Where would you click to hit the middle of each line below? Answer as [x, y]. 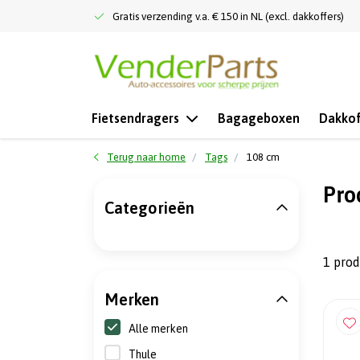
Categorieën [149, 208]
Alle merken [158, 329]
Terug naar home [146, 157]
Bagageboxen [259, 118]
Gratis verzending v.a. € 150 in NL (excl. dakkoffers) [228, 16]
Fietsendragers [135, 118]
